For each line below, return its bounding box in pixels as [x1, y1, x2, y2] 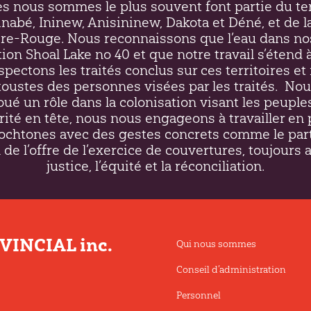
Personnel [176, 289, 221, 302]
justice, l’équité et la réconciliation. [47, 157, 264, 174]
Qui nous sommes [176, 238, 256, 251]
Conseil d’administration [176, 264, 286, 276]
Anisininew [87, 13, 160, 31]
